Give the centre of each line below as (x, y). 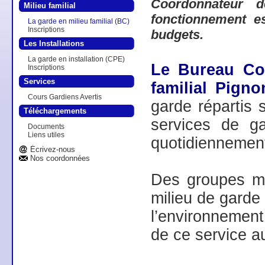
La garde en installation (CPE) (76, 59)
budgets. (179, 34)
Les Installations (54, 43)
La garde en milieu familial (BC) (79, 21)
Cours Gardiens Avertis (65, 97)
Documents (46, 127)
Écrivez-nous (53, 149)
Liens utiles (46, 135)
